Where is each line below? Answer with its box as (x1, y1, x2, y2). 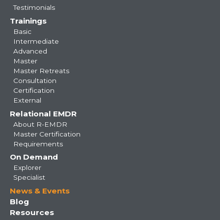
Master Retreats (13, 66, 69, 75)
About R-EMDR (13, 120, 67, 128)
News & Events (10, 186, 70, 196)
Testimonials (13, 3, 55, 11)
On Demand (10, 152, 58, 162)
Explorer (13, 164, 41, 172)
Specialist (13, 173, 45, 182)
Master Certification (13, 130, 81, 138)
